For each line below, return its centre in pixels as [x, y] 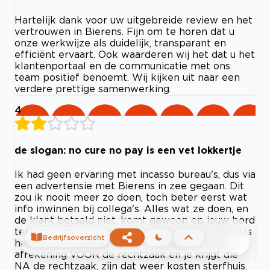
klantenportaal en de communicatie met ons [122, 65]
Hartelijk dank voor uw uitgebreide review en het [133, 20]
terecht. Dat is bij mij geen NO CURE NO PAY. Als [133, 232]
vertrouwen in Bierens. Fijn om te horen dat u [124, 31]
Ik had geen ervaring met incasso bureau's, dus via [135, 174]
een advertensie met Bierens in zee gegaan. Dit [129, 186]
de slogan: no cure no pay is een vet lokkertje [128, 150]
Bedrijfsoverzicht [74, 237]
